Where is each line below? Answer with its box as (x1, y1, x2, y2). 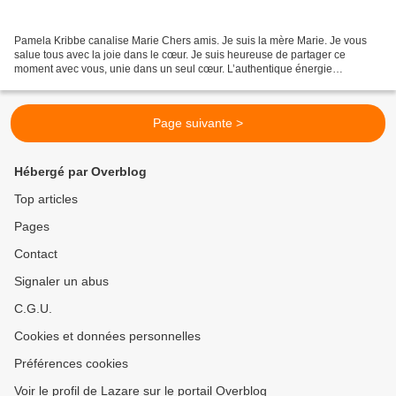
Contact (14, 247, 57, 262)
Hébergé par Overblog (14, 164, 147, 179)
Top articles (14, 192, 78, 207)
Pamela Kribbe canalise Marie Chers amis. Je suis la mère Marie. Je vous (14, 34, 367, 48)
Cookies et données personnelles (14, 329, 201, 344)
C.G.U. (14, 301, 52, 316)
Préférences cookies (14, 356, 128, 371)
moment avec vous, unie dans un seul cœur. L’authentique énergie (14, 63, 332, 76)
